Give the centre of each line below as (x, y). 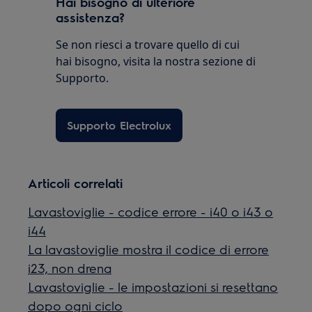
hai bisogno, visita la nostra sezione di (156, 61)
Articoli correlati (76, 182)
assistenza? (91, 17)
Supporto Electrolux (119, 125)
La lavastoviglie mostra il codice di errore (149, 249)
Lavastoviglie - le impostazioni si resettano (153, 286)
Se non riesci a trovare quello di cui (148, 44)
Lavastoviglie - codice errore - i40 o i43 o (151, 211)
